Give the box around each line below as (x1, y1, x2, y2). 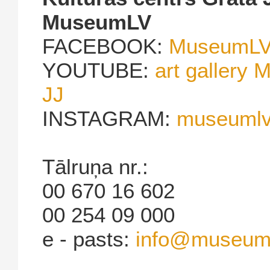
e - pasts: (42, 227, 136, 251)
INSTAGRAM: (42, 106, 177, 130)
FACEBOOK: (42, 34, 169, 58)
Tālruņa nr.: (42, 154, 148, 178)
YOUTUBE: (42, 58, 155, 82)
